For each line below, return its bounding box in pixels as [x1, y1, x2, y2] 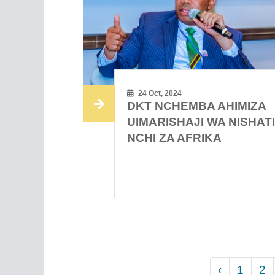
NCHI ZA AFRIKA [127, 131, 222, 144]
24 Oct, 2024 [136, 88, 182, 98]
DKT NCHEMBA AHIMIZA [127, 99, 266, 112]
